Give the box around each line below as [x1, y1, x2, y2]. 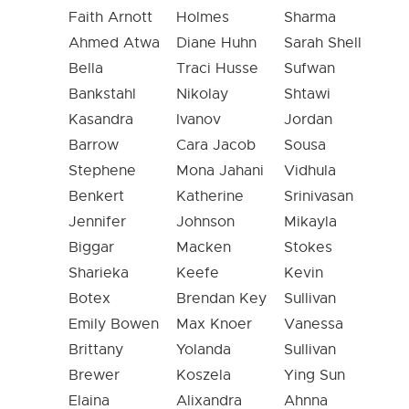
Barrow [68, 135, 119, 154]
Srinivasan [284, 186, 353, 205]
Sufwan [284, 58, 335, 78]
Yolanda [176, 340, 231, 359]
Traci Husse [176, 58, 258, 78]
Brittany [68, 340, 123, 359]
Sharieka [68, 263, 129, 282]
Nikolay [176, 84, 228, 103]
